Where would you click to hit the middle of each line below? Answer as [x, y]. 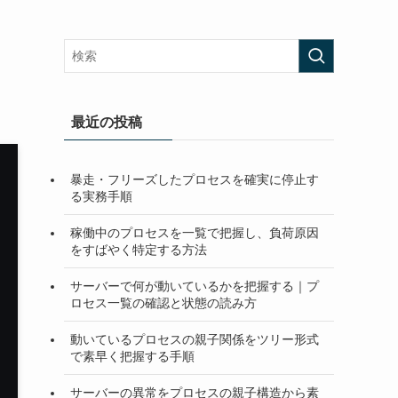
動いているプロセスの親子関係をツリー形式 [195, 339]
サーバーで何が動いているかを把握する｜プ [195, 286]
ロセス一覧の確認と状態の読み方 [163, 302]
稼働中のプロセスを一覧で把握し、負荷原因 [195, 232]
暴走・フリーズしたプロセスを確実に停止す [195, 179]
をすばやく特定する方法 [139, 249]
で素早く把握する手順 [132, 356]
